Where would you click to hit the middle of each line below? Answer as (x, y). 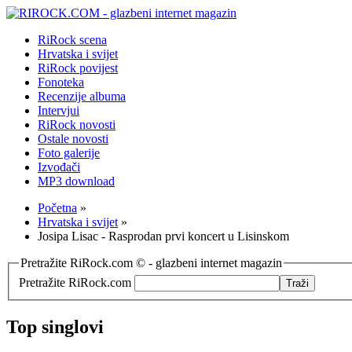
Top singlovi (55, 326)
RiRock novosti (77, 125)
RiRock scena (72, 40)
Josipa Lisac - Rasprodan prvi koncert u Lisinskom (163, 236)
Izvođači (59, 167)
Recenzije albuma (82, 96)
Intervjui (59, 110)
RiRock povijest (78, 68)
